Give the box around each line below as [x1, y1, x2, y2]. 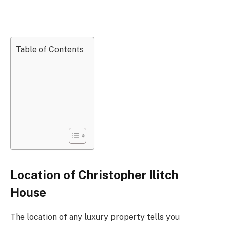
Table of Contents [16, 45, 84, 55]
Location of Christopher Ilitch [10, 167, 179, 182]
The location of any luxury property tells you [10, 212, 180, 222]
